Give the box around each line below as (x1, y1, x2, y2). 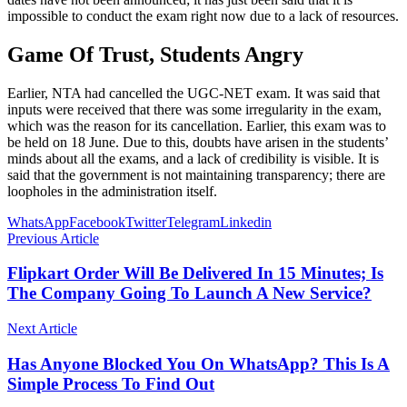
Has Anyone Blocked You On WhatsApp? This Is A (7, 353, 390, 373)
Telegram (166, 213, 220, 230)
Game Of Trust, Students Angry (7, 42, 303, 66)
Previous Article (7, 230, 99, 246)
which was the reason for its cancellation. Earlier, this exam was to (7, 117, 386, 134)
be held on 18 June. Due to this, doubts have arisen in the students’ (7, 134, 388, 150)
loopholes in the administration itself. (7, 183, 217, 199)
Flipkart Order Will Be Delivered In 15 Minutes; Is (7, 263, 383, 283)
